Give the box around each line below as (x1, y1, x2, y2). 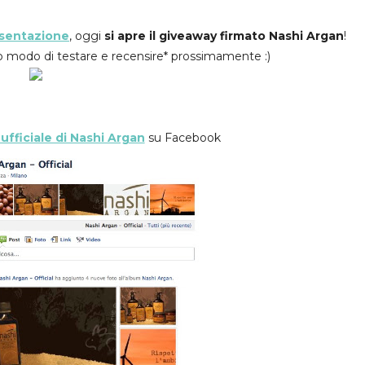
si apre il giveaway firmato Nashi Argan (104, 29, 344, 43)
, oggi (69, 29, 104, 43)
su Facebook (144, 130, 221, 145)
